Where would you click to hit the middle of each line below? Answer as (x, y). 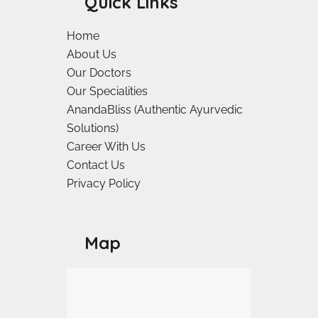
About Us (92, 55)
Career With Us (106, 147)
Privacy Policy (104, 184)
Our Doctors (99, 73)
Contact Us (96, 165)
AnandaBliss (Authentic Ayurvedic (155, 110)
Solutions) (93, 128)
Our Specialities (107, 92)
